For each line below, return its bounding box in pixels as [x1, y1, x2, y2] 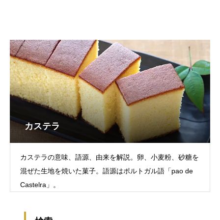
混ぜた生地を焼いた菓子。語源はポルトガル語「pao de [20, 167, 193, 175]
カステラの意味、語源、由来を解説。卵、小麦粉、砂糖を [20, 153, 199, 161]
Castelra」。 [20, 181, 60, 189]
